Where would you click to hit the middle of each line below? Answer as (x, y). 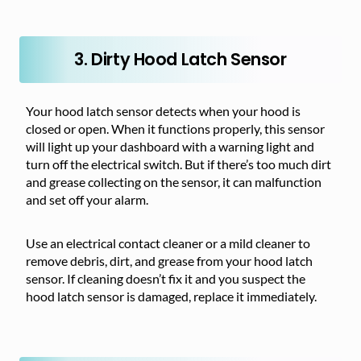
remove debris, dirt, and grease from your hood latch (169, 261)
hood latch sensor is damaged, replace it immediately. (171, 296)
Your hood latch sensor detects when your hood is (163, 111)
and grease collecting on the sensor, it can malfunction (174, 182)
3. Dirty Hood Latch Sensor (180, 59)
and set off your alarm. (87, 199)
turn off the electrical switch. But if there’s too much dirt (178, 164)
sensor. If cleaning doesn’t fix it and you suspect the (166, 278)
